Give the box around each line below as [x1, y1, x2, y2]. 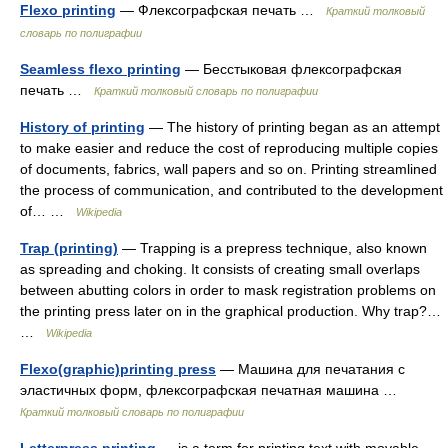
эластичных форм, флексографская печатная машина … [20, 382, 405, 398]
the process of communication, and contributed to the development [20, 182, 443, 198]
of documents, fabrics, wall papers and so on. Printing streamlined [20, 161, 437, 177]
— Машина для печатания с [216, 361, 405, 377]
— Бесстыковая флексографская [181, 61, 402, 77]
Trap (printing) [20, 240, 118, 256]
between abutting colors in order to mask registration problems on [20, 282, 436, 298]
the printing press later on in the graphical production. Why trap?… [20, 303, 441, 319]
